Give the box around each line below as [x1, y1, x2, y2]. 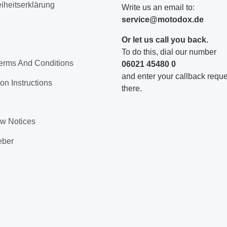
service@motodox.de [122, 15, 204, 24]
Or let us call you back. [122, 35, 208, 44]
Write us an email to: [122, 3, 195, 12]
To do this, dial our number [122, 48, 216, 56]
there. [122, 84, 142, 93]
